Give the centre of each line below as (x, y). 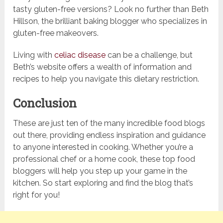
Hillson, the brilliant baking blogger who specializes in (110, 21)
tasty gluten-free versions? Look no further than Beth (111, 9)
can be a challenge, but (149, 55)
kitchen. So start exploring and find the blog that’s (103, 183)
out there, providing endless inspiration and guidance (110, 135)
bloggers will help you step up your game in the (100, 171)
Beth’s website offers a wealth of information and (103, 67)
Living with (33, 55)
